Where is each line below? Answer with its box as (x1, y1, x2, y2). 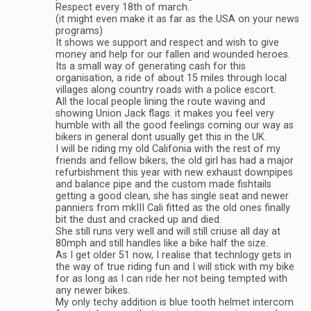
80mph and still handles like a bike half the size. (56, 237, 268, 249)
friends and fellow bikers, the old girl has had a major (56, 154, 294, 167)
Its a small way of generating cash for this (56, 60, 246, 72)
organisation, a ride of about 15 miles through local (56, 72, 287, 84)
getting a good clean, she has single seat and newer (56, 190, 289, 202)
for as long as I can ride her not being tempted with (56, 272, 287, 285)
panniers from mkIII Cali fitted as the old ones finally (56, 201, 290, 214)
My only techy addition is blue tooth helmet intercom (56, 296, 294, 308)
